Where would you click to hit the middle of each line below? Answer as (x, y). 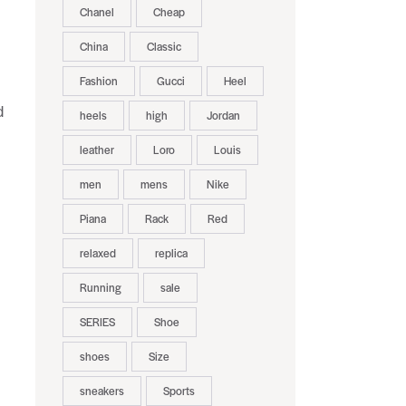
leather (97, 150)
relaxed (97, 253)
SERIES (97, 322)
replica (171, 253)
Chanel (97, 12)
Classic (164, 47)
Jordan (223, 116)
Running (100, 288)
